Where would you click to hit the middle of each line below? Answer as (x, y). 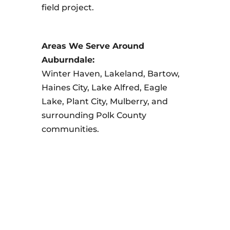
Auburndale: (68, 60)
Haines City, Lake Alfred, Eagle (104, 88)
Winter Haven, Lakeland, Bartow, (110, 74)
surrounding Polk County (94, 115)
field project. (68, 7)
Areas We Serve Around (93, 46)
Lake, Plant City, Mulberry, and (104, 101)
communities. (70, 129)
